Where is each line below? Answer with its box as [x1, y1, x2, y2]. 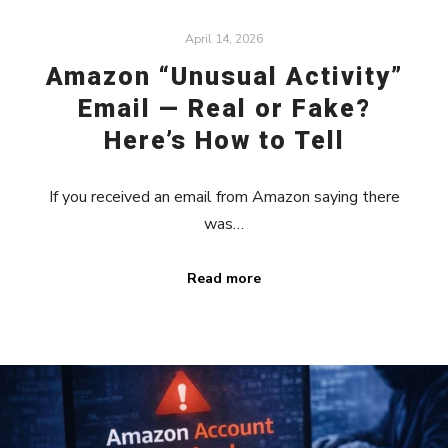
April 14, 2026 [185, 29, 263, 47]
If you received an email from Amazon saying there [48, 185, 400, 208]
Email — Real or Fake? [77, 94, 371, 124]
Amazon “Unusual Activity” [45, 62, 403, 92]
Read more [187, 268, 261, 288]
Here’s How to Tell [103, 126, 345, 156]
